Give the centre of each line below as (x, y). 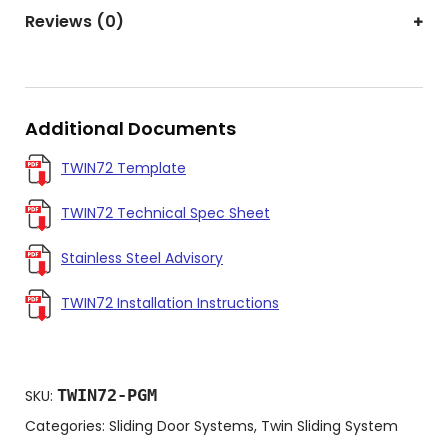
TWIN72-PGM (107, 394)
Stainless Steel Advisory (142, 257)
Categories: (67, 425)
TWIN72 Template (123, 167)
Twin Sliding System (329, 425)
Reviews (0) (74, 21)
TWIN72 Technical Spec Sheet (165, 212)
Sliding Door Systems (181, 425)
